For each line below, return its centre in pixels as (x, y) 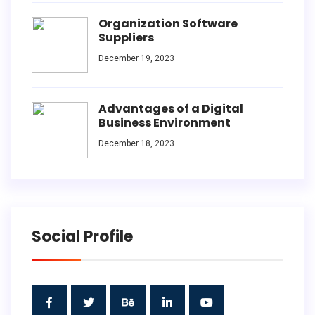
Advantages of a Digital (171, 108)
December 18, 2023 (136, 143)
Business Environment (165, 122)
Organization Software (168, 23)
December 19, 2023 (136, 58)
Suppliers (126, 37)
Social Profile (82, 236)
